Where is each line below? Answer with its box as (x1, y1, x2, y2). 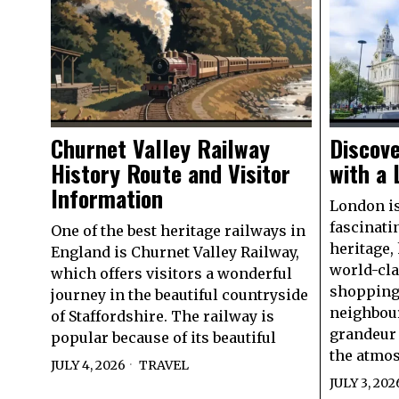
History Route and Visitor (51, 155, 290, 191)
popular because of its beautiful (51, 328, 276, 346)
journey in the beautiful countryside (51, 285, 308, 304)
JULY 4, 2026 (51, 356, 126, 373)
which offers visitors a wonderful (51, 264, 292, 282)
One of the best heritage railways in (51, 221, 305, 240)
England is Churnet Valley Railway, (51, 242, 299, 261)
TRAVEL (139, 356, 189, 373)
